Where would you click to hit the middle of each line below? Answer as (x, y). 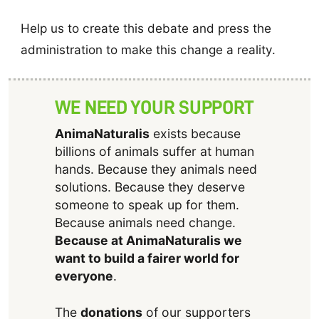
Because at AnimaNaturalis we (148, 241)
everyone (84, 276)
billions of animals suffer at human (154, 152)
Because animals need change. (145, 223)
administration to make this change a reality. (148, 49)
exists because (195, 134)
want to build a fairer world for (147, 258)
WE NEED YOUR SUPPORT (154, 107)
